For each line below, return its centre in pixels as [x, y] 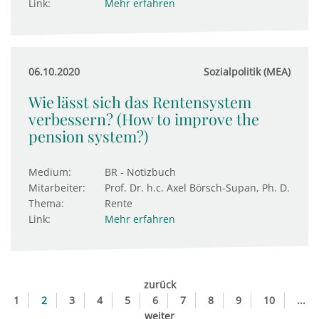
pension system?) [88, 136]
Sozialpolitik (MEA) [247, 72]
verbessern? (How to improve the [144, 119]
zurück [159, 284]
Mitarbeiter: [57, 188]
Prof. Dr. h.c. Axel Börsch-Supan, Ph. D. [197, 188]
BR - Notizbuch [140, 172]
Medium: [50, 172]
